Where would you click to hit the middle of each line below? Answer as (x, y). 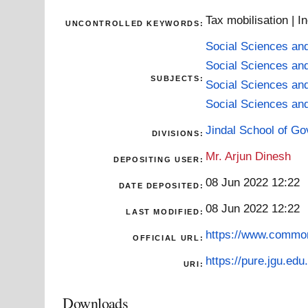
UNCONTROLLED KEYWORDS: (135, 23)
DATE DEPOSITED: (161, 185)
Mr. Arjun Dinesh (249, 156)
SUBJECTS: (177, 78)
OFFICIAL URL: (168, 238)
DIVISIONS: (178, 133)
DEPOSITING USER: (158, 159)
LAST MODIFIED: (165, 211)
